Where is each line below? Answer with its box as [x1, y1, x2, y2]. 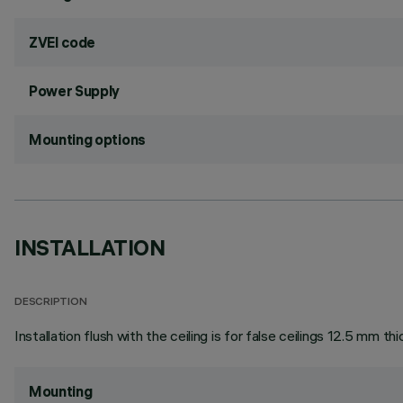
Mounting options [29, 130, 146, 148]
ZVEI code [29, 33, 96, 51]
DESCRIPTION [14, 297, 87, 309]
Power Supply [29, 82, 121, 100]
